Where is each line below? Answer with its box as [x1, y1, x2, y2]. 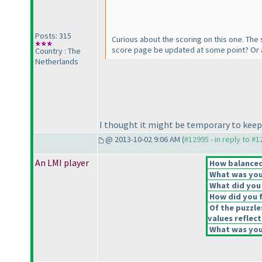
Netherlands [35, 56, 78, 67]
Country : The [35, 46, 81, 57]
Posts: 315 [35, 30, 71, 42]
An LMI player [35, 157, 89, 169]
